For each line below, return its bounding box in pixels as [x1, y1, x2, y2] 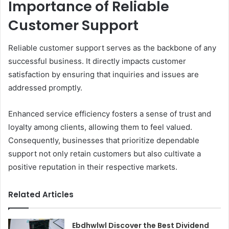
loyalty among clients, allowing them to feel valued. [8, 122, 192, 132]
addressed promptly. [8, 83, 82, 93]
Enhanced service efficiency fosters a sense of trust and [8, 109, 211, 119]
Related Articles [8, 189, 74, 200]
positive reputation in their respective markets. [8, 162, 177, 172]
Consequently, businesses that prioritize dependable [8, 135, 199, 146]
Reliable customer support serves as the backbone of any [8, 43, 216, 53]
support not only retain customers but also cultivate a [8, 149, 201, 159]
